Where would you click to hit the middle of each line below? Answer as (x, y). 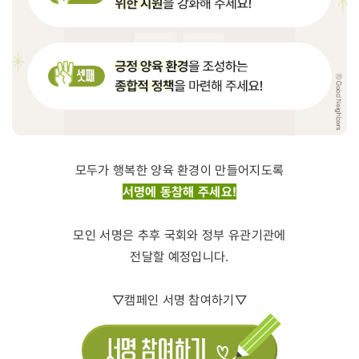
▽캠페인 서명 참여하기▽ (179, 300)
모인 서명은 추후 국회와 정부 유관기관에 (179, 235)
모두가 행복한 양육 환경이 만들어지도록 (179, 170)
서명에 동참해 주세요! (179, 191)
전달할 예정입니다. (179, 256)
